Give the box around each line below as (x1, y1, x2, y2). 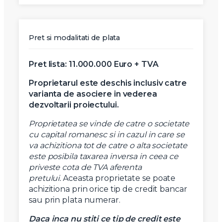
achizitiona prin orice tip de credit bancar (29, 184, 187, 194)
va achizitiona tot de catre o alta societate (29, 141, 187, 151)
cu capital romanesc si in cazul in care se (29, 130, 185, 140)
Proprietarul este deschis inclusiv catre (29, 78, 187, 88)
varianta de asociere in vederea (29, 89, 157, 99)
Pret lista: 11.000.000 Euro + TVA (29, 59, 159, 69)
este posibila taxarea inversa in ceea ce (29, 152, 178, 162)
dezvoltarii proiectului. (29, 100, 119, 110)
